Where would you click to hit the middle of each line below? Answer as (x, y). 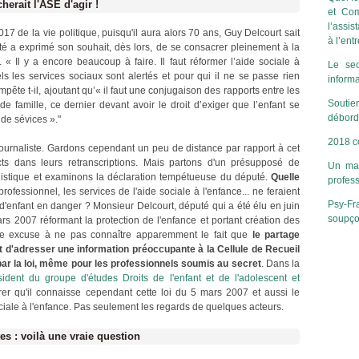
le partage (276, 235)
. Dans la (280, 264)
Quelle (285, 177)
